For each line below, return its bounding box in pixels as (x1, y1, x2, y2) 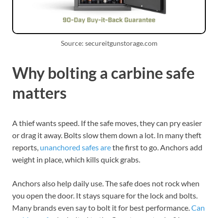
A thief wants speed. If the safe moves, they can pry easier (12, 118, 202, 127)
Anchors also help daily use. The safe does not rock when (12, 178, 200, 188)
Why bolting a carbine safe (12, 63, 195, 82)
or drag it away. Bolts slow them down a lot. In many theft (12, 130, 201, 140)
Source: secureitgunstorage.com (60, 39, 158, 48)
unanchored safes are (40, 142, 111, 152)
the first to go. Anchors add (111, 142, 202, 152)
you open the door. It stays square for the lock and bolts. (12, 190, 198, 200)
